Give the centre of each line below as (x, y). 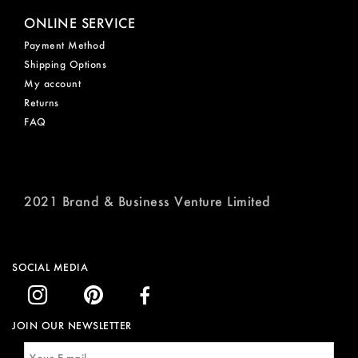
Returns (42, 103)
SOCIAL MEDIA (50, 267)
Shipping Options (65, 65)
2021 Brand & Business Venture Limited (147, 201)
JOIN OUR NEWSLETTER (72, 326)
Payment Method (64, 46)
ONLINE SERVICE (80, 23)
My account (52, 84)
